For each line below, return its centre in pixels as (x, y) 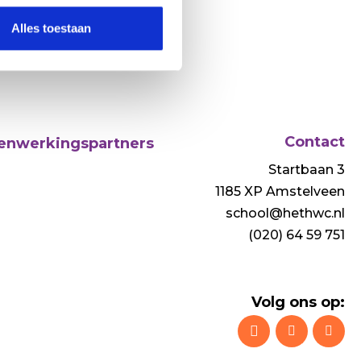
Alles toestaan (51, 28)
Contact (314, 142)
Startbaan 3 (306, 170)
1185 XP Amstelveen (280, 191)
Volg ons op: (298, 302)
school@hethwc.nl (285, 213)
